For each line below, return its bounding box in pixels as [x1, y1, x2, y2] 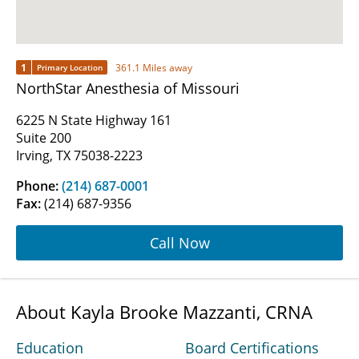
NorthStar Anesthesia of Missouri [16, 79, 240, 99]
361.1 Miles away [115, 60, 192, 75]
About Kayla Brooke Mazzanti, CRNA [16, 300, 313, 325]
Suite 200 [16, 129, 71, 147]
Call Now [149, 232, 210, 252]
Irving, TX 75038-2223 [16, 147, 143, 165]
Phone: [16, 177, 62, 196]
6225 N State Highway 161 [16, 111, 171, 130]
